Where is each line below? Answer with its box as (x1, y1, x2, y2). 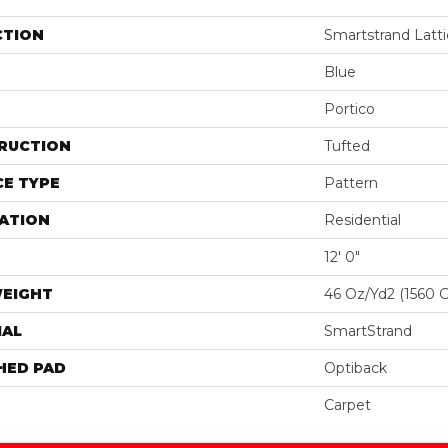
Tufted (324, 136, 370, 155)
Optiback (324, 358, 387, 377)
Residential (324, 210, 401, 229)
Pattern (324, 173, 378, 192)
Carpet (324, 395, 371, 414)
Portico (324, 99, 375, 118)
